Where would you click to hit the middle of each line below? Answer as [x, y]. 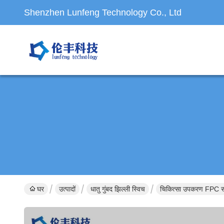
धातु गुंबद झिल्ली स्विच [118, 189]
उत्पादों [67, 189]
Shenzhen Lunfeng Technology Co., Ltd [103, 12]
